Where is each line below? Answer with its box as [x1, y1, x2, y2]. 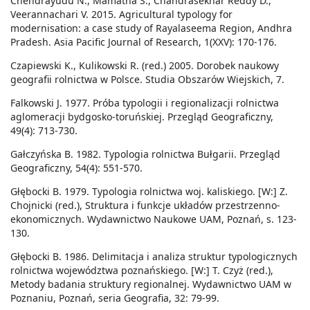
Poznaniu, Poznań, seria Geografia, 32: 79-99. [10, 291, 219, 305]
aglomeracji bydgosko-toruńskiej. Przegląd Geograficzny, [10, 110, 273, 124]
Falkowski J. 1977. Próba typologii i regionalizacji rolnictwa [10, 96, 279, 110]
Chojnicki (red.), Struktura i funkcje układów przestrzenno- [10, 199, 280, 212]
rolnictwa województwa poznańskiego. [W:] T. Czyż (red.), [10, 264, 273, 277]
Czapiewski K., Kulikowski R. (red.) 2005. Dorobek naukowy [10, 59, 279, 73]
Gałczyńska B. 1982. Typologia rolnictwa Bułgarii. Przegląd [10, 147, 280, 161]
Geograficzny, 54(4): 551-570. [10, 161, 143, 175]
